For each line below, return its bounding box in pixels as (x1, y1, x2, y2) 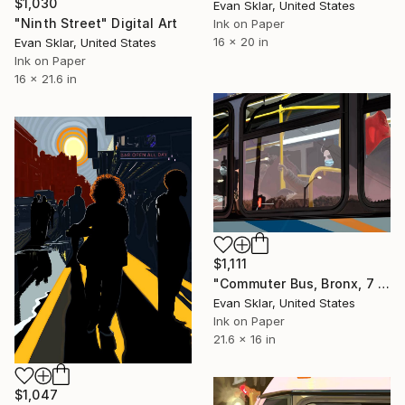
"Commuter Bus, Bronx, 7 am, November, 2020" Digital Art (377, 275, 390, 291)
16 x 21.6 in (14, 71, 77, 87)
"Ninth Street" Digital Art (14, 15, 178, 32)
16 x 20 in (213, 34, 268, 49)
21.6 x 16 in (213, 331, 276, 346)
